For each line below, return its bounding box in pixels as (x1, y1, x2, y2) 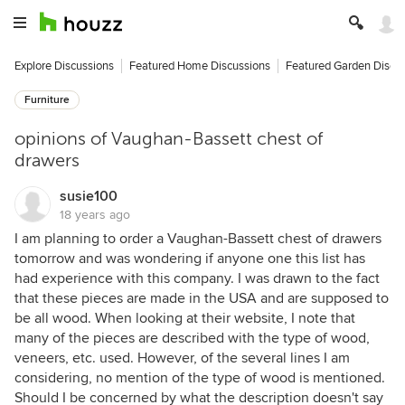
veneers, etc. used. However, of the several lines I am (14, 349, 350, 367)
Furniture (24, 93, 70, 107)
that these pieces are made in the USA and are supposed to (14, 289, 389, 307)
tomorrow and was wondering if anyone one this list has (14, 250, 365, 268)
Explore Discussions (14, 59, 114, 73)
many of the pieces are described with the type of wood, (14, 329, 370, 347)
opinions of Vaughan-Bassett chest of (14, 128, 323, 149)
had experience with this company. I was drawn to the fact (14, 269, 380, 287)
